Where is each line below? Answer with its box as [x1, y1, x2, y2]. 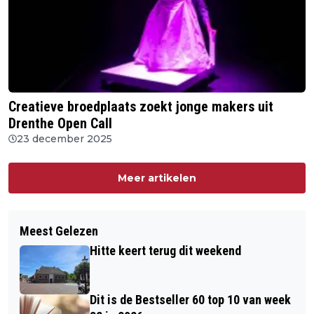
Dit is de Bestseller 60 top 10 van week [90, 292, 291, 307]
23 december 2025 [17, 132, 112, 145]
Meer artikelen [118, 171, 196, 184]
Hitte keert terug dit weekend [90, 243, 241, 258]
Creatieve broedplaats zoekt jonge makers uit [8, 97, 273, 115]
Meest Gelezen [20, 223, 98, 238]
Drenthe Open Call [8, 114, 112, 132]
